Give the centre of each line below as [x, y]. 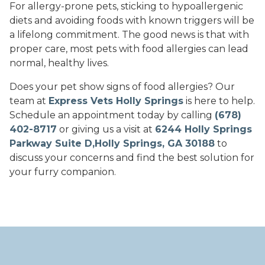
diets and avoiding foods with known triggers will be [132, 21]
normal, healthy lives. [59, 63]
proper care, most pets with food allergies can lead [129, 49]
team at [29, 101]
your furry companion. [63, 172]
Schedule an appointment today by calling [112, 115]
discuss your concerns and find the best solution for [132, 158]
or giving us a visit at [106, 130]
